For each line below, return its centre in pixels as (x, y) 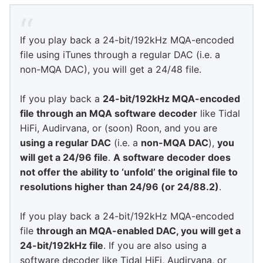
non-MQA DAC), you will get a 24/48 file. (111, 69)
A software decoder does (172, 157)
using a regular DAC (65, 143)
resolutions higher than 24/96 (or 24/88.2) (119, 187)
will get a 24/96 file (64, 157)
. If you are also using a (155, 245)
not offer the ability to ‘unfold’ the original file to (129, 172)
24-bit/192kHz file (62, 245)
